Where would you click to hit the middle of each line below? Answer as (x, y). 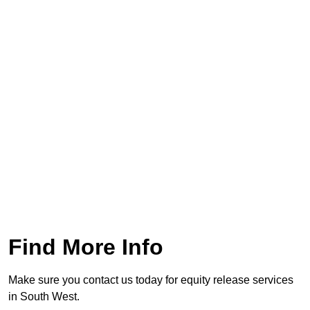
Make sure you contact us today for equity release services (151, 280)
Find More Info (86, 247)
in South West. (44, 297)
